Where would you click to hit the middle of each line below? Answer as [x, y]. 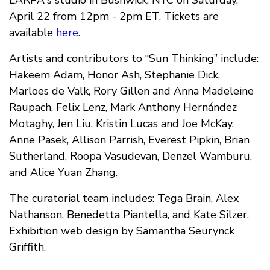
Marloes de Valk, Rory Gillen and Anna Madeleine [131, 91]
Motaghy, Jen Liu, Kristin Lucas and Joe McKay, [121, 124]
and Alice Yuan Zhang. [63, 173]
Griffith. [27, 247]
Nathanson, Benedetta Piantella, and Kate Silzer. [129, 215]
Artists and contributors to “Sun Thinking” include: [134, 59]
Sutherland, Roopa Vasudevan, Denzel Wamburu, [130, 156]
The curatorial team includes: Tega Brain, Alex [124, 199]
